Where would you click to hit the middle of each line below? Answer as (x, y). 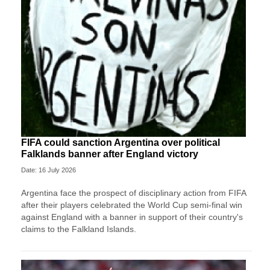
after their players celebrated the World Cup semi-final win (132, 205)
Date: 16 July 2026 (49, 170)
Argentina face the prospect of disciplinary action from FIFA (133, 193)
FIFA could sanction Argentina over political (121, 143)
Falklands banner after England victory (110, 154)
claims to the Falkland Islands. (79, 229)
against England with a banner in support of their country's (132, 217)
